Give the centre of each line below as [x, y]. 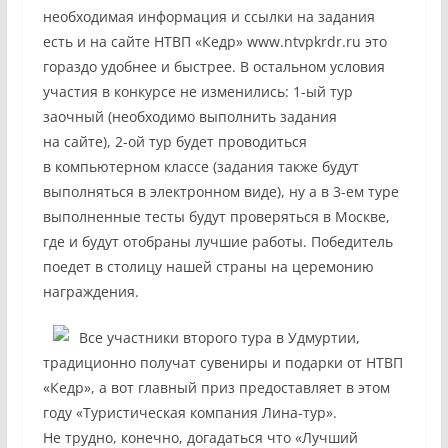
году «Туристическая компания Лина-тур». [189, 412]
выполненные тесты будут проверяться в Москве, [216, 216]
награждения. [90, 291]
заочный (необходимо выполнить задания [189, 116]
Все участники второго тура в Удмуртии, [219, 337]
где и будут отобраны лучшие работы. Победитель [217, 241]
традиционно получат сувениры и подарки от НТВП [222, 362]
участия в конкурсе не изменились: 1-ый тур [197, 91]
